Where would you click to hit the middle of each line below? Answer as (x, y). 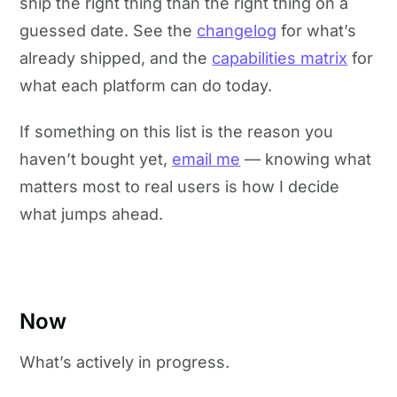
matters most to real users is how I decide (180, 187)
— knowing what (306, 160)
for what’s (317, 30)
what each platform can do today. (146, 85)
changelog (237, 30)
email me (206, 160)
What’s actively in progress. (125, 362)
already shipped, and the (116, 58)
